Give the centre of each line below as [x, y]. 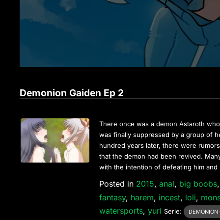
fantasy [113, 197]
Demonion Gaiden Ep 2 [72, 93]
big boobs [198, 183]
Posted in [118, 183]
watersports [121, 210]
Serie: [174, 211]
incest [170, 197]
